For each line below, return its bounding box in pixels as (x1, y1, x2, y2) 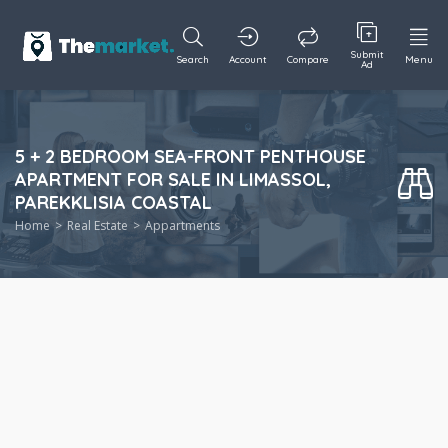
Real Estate (67, 217, 128, 234)
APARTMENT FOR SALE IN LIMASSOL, (15, 168, 331, 191)
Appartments (145, 217, 220, 234)
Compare (287, 53, 330, 66)
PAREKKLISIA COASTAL (15, 191, 212, 214)
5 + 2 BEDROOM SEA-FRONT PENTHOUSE (15, 145, 366, 168)
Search (177, 53, 210, 66)
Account (229, 53, 268, 66)
